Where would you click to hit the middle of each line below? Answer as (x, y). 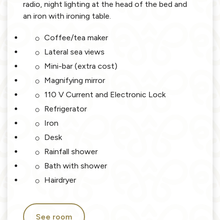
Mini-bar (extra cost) (81, 66)
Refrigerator (66, 109)
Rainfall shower (71, 151)
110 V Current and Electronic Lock (105, 94)
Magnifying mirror (75, 80)
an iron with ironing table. (67, 16)
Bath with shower (76, 165)
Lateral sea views (74, 52)
